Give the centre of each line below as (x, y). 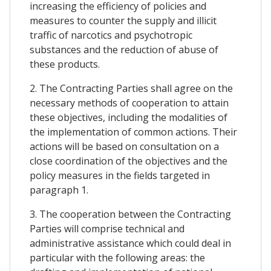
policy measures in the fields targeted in (120, 175)
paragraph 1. (59, 190)
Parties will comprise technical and (107, 228)
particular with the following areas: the (117, 257)
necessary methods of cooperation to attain (129, 103)
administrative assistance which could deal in (130, 243)
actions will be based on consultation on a (124, 146)
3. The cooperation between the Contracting (130, 214)
